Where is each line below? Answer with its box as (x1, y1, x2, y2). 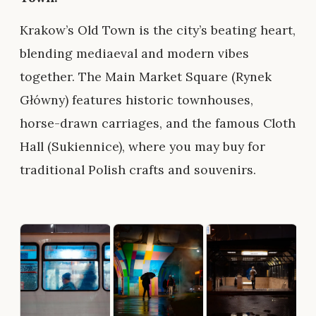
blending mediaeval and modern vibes (20, 44, 249, 61)
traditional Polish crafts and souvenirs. (20, 161, 256, 178)
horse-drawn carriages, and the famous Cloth (20, 114, 296, 131)
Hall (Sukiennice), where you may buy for (20, 138, 265, 154)
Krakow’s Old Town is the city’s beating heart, (20, 21, 296, 38)
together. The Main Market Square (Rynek (20, 68, 272, 85)
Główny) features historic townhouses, (20, 91, 253, 108)
